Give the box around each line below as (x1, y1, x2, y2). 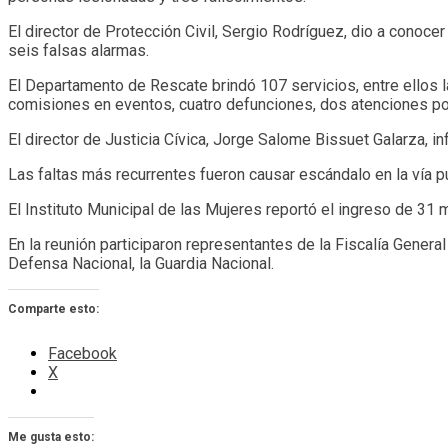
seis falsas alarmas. (8, 40, 149, 60)
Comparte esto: (8, 301, 99, 316)
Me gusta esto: (8, 429, 94, 444)
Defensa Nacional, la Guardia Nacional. (8, 253, 274, 273)
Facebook (48, 343, 117, 363)
